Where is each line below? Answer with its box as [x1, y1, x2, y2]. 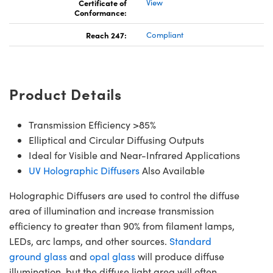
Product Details [9, 83, 122, 104]
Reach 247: [86, 29, 127, 40]
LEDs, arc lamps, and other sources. [9, 234, 169, 247]
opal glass [90, 249, 135, 263]
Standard [169, 234, 211, 247]
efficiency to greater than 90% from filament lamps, [9, 219, 235, 232]
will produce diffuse [135, 249, 224, 263]
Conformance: [74, 6, 127, 18]
